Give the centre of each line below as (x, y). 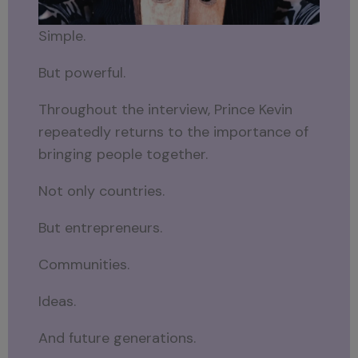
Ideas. (58, 301)
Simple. (62, 36)
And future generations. (117, 338)
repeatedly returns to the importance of (174, 131)
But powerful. (82, 72)
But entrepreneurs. (101, 227)
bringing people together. (123, 154)
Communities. (84, 264)
